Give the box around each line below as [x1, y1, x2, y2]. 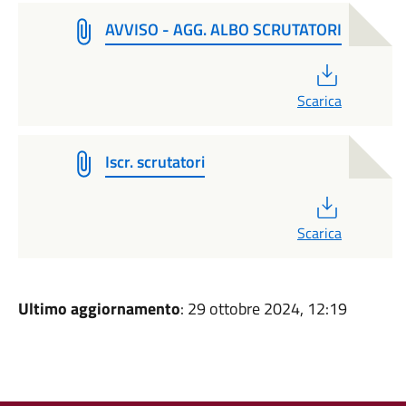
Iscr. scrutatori [104, 150, 205, 174]
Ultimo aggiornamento [17, 296, 180, 321]
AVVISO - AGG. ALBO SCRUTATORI [104, 17, 342, 42]
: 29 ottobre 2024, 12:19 [179, 296, 347, 321]
